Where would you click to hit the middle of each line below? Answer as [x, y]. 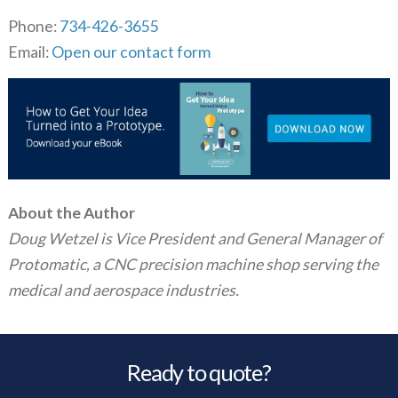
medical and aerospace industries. [123, 290]
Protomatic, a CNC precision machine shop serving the [193, 264]
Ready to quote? [199, 372]
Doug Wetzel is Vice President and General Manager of [195, 238]
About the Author [71, 212]
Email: [29, 52]
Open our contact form [131, 52]
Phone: [33, 27]
